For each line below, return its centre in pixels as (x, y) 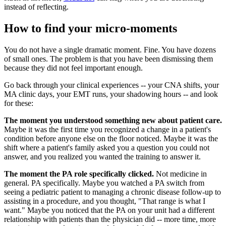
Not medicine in (180, 174)
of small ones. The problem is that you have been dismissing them (108, 59)
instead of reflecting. (36, 7)
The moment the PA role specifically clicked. (79, 174)
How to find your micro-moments (91, 28)
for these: (19, 103)
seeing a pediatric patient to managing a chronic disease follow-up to (112, 192)
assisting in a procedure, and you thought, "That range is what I (105, 201)
